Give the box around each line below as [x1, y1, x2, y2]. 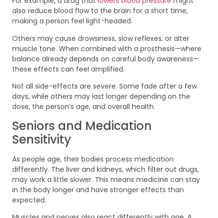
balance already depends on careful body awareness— [12, 54, 199, 64]
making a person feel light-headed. [12, 16, 132, 26]
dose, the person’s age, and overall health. [12, 102, 155, 112]
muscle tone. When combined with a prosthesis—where [12, 43, 201, 54]
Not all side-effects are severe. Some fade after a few [12, 81, 197, 91]
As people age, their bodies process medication [12, 154, 174, 164]
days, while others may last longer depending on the [12, 91, 190, 102]
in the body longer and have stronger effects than [12, 184, 184, 195]
